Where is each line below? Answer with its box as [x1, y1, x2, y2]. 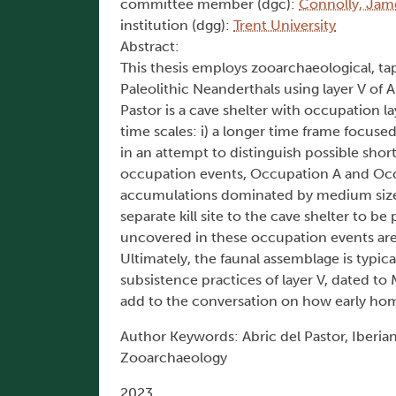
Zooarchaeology [120, 349, 227, 367]
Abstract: [120, 38, 179, 56]
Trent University [233, 17, 336, 34]
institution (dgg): [120, 17, 233, 34]
